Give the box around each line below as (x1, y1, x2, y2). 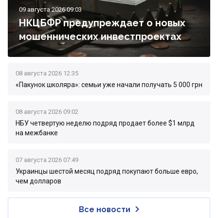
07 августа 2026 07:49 (16, 156, 78, 163)
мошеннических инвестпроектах (19, 31, 182, 42)
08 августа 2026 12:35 (16, 70, 78, 77)
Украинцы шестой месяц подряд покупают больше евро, (16, 167, 198, 175)
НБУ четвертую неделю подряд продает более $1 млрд (16, 119, 195, 127)
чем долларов (16, 177, 61, 185)
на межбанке (16, 129, 58, 137)
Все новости (79, 205, 130, 214)
